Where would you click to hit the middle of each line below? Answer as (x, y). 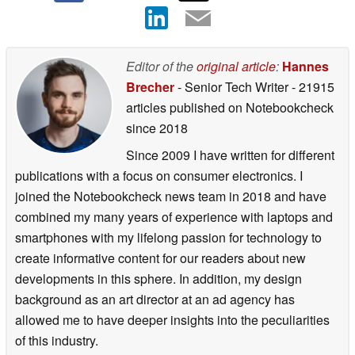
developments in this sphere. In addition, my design (158, 278)
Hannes (305, 66)
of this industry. (57, 340)
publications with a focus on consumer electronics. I (159, 175)
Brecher (150, 86)
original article (236, 66)
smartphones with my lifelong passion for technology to (168, 237)
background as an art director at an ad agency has (155, 299)
